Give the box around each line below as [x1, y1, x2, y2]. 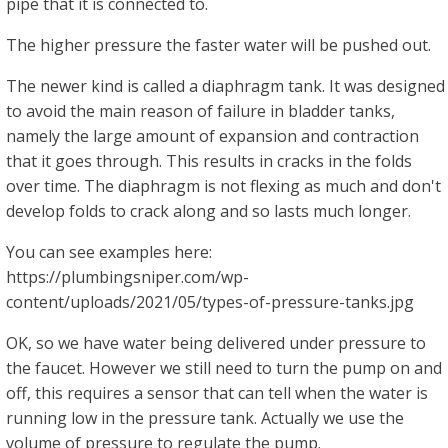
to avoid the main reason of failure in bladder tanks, [6, 100, 395, 122]
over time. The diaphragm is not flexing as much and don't [6, 175, 441, 197]
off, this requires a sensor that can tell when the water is [6, 382, 428, 404]
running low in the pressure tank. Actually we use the [6, 407, 404, 429]
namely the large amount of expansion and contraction [6, 125, 419, 147]
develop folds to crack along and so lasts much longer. [6, 200, 411, 222]
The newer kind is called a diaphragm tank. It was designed [6, 75, 445, 97]
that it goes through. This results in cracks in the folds [6, 150, 412, 172]
